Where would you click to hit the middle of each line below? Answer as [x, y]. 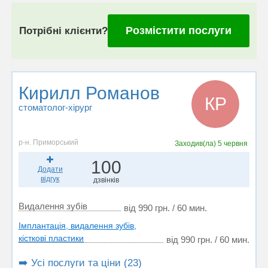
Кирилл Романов [89, 93]
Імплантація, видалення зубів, [77, 226]
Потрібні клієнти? [63, 31]
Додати [50, 169]
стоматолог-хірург [55, 107]
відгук [50, 179]
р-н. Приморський [48, 142]
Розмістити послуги [178, 31]
